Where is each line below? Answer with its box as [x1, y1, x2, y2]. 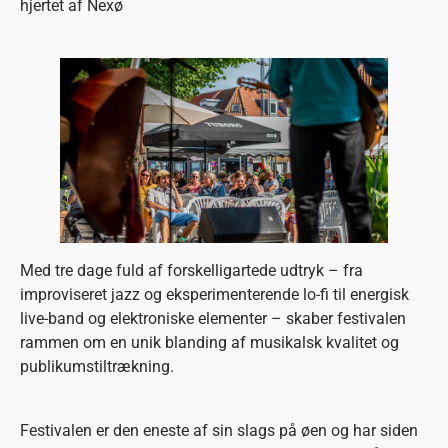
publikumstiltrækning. [20, 356, 174, 376]
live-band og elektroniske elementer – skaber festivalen [20, 308, 406, 328]
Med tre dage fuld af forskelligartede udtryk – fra [20, 260, 363, 280]
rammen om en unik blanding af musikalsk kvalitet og [20, 332, 399, 352]
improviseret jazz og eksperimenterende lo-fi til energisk [20, 284, 409, 304]
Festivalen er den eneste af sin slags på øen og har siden [20, 420, 418, 440]
